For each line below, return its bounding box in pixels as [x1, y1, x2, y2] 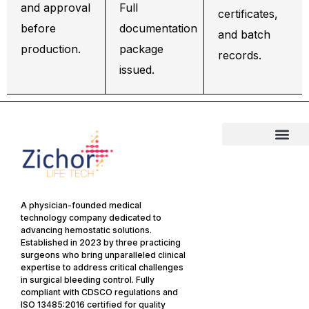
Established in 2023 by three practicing [21, 237, 181, 248]
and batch [217, 28, 270, 42]
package [119, 42, 163, 57]
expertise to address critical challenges [21, 262, 183, 272]
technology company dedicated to [21, 212, 161, 223]
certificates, [217, 7, 278, 21]
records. [217, 48, 261, 63]
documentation [119, 21, 197, 36]
